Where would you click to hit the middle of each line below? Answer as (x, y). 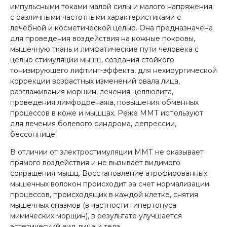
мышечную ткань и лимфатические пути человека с (104, 49)
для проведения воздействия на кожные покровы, (103, 38)
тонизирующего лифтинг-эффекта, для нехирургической (113, 70)
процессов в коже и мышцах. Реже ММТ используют (107, 113)
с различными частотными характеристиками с (96, 17)
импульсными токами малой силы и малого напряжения (111, 6)
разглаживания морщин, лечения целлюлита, (92, 91)
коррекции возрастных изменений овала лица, (95, 81)
